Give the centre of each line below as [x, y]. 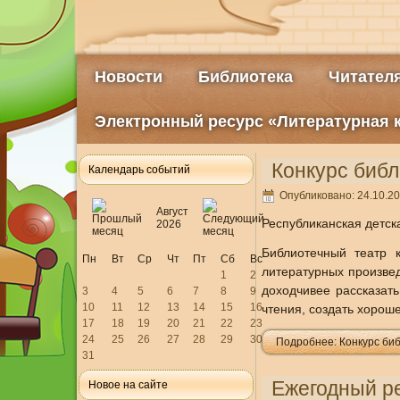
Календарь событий [139, 170]
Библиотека [245, 77]
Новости [128, 77]
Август [172, 212]
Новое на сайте [128, 385]
